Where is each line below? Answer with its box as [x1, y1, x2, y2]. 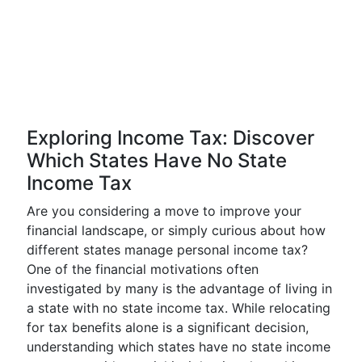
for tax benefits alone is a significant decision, [27, 319, 309, 335]
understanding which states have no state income [27, 339, 330, 355]
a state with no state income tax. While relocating [27, 300, 330, 316]
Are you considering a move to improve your [27, 203, 301, 219]
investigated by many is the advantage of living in [27, 280, 332, 297]
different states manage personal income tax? [27, 242, 308, 258]
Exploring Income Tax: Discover [27, 126, 314, 149]
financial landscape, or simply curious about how [27, 222, 326, 238]
